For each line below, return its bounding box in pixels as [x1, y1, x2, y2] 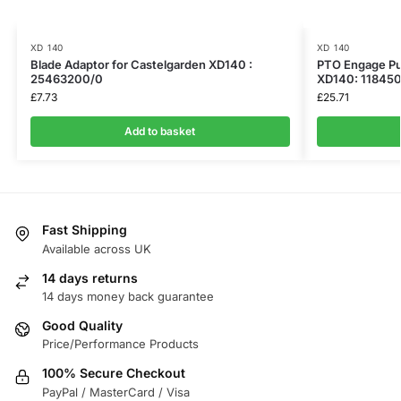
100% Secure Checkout [42, 365, 185, 381]
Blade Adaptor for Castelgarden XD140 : [30, 57, 252, 73]
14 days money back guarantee [42, 288, 214, 303]
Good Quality [42, 317, 123, 333]
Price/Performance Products [42, 337, 199, 352]
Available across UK [42, 241, 151, 256]
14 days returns [42, 269, 138, 286]
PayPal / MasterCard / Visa [42, 384, 190, 399]
